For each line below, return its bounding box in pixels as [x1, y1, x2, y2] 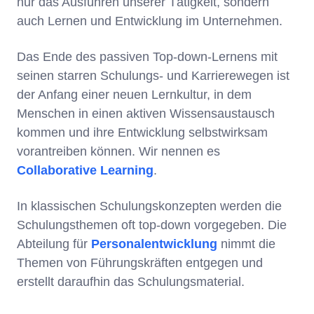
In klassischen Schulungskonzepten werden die [17, 199, 282, 214]
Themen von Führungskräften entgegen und [17, 256, 263, 271]
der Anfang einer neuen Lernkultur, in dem [17, 88, 252, 102]
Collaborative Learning [17, 163, 153, 178]
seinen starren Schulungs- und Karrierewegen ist [17, 69, 289, 83]
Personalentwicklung [91, 237, 217, 252]
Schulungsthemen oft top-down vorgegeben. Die [17, 218, 287, 233]
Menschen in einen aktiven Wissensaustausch [17, 107, 275, 121]
